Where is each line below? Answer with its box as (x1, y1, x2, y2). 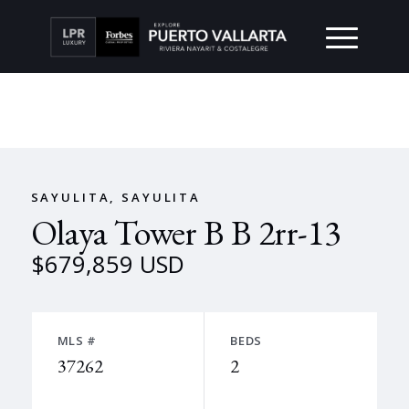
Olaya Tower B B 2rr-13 (30, 209, 341, 255)
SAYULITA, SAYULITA (30, 189, 202, 205)
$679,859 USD (30, 248, 184, 280)
